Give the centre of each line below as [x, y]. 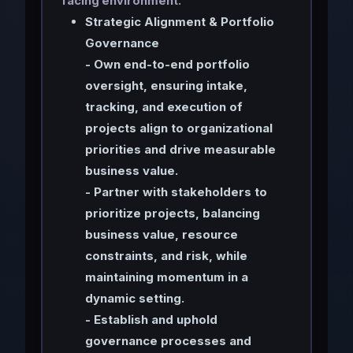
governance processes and [168, 340]
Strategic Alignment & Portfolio [179, 21]
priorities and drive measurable [180, 149]
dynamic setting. [134, 298]
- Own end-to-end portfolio [167, 64]
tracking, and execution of [163, 106]
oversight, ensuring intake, [166, 85]
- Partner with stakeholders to [176, 191]
